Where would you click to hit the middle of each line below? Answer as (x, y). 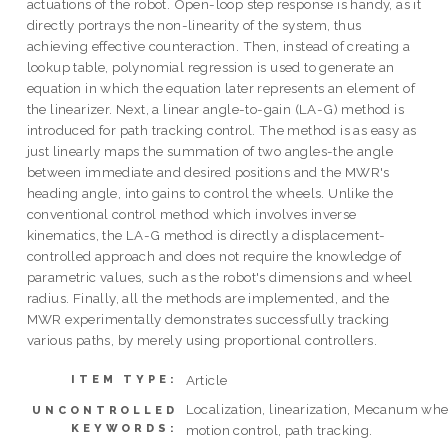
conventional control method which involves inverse (191, 214)
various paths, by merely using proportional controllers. (202, 340)
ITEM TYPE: (124, 379)
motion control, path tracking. (279, 429)
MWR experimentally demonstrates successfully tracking (208, 319)
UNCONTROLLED (105, 410)
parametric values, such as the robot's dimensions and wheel (219, 277)
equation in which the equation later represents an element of (221, 88)
